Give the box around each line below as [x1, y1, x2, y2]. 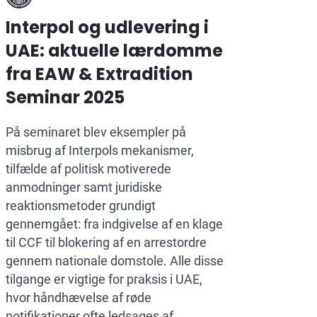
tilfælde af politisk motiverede [6, 161, 171, 177]
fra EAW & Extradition [6, 62, 193, 86]
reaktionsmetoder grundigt [6, 198, 156, 214]
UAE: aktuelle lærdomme [6, 39, 223, 63]
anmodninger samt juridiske [6, 180, 162, 195]
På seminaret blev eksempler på [6, 125, 186, 140]
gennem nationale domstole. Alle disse [6, 253, 224, 269]
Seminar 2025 [6, 86, 125, 110]
